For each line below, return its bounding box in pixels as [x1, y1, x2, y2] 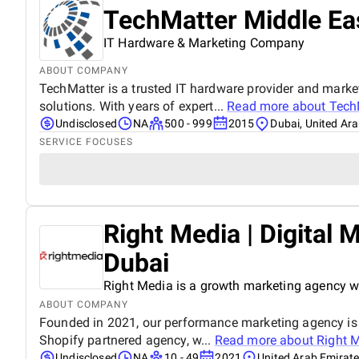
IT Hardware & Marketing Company [103, 34, 305, 50]
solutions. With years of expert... [39, 98, 228, 114]
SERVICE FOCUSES [39, 135, 133, 147]
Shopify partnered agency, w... [39, 332, 215, 348]
